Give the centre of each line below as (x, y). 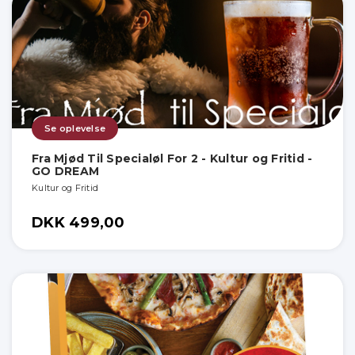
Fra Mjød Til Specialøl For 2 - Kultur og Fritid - (172, 158)
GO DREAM (65, 171)
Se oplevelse (75, 128)
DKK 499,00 (78, 222)
